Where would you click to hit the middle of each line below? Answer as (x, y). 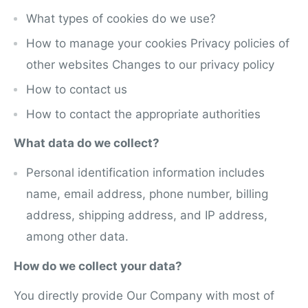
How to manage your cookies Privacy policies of (158, 43)
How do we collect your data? (99, 266)
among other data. (79, 237)
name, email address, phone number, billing (147, 194)
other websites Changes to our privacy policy (152, 64)
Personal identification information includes (145, 173)
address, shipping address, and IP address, (147, 216)
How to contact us (78, 89)
